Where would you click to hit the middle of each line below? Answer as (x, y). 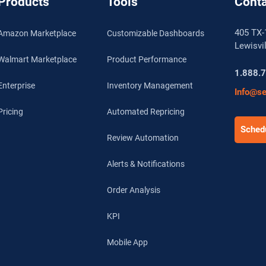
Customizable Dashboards (155, 33)
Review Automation (142, 137)
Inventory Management (150, 85)
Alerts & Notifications (145, 164)
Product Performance (146, 59)
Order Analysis (133, 190)
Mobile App (127, 242)
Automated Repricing (145, 111)
